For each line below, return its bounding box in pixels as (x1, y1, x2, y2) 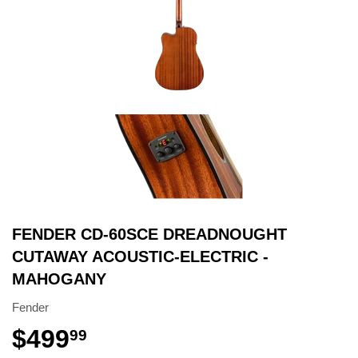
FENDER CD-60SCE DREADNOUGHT (12, 225, 287, 244)
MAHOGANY (12, 270, 106, 288)
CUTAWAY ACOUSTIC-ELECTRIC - (12, 248, 268, 266)
